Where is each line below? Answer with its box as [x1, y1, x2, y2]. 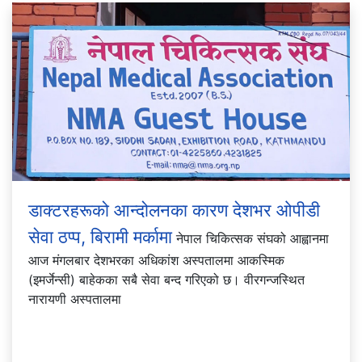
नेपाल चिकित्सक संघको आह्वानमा [172, 229, 329, 246]
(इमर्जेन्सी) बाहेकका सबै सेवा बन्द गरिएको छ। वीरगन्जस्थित [28, 271, 305, 288]
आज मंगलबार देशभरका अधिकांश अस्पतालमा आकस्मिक [28, 251, 284, 268]
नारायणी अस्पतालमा [28, 290, 121, 307]
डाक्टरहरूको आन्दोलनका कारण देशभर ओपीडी [28, 199, 320, 221]
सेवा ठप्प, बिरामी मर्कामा [28, 225, 172, 247]
